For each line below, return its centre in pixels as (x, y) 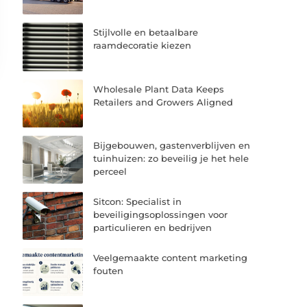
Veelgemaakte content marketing (171, 258)
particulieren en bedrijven (153, 227)
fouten (109, 271)
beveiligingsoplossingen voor (161, 214)
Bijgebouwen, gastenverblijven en (172, 145)
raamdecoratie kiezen (143, 46)
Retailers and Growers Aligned (163, 102)
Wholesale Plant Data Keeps (159, 89)
